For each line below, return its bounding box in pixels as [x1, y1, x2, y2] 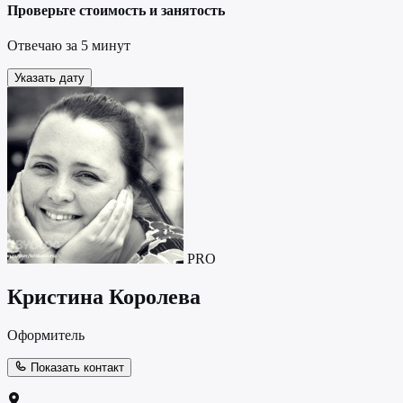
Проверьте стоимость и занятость [7, 3, 225, 19]
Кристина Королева [7, 285, 201, 309]
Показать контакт [27, 361, 124, 375]
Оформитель [7, 327, 85, 344]
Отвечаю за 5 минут [7, 38, 130, 54]
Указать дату [14, 71, 85, 85]
